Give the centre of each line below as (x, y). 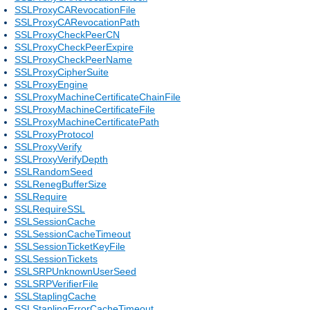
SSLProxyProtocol (54, 134)
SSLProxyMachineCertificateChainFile (98, 97)
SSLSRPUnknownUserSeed (75, 271)
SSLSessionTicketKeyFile (70, 246)
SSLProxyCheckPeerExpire (74, 47)
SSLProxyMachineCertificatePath (87, 121)
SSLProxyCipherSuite (62, 72)
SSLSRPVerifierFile (56, 283)
